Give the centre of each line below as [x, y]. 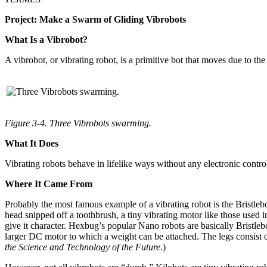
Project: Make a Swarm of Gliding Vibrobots [95, 19]
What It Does [32, 143]
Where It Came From [49, 184]
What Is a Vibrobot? [46, 39]
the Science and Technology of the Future [83, 247]
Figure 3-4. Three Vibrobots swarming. [78, 123]
